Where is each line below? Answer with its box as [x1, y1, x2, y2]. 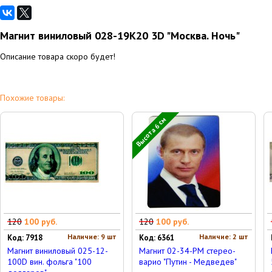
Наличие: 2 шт [199, 232, 248, 241]
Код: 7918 [7, 233, 42, 243]
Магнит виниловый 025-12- [7, 245, 108, 256]
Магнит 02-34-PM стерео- [139, 245, 236, 256]
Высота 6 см [134, 115, 168, 149]
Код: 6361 [139, 233, 174, 243]
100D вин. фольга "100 [7, 256, 92, 267]
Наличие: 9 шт [67, 232, 117, 241]
